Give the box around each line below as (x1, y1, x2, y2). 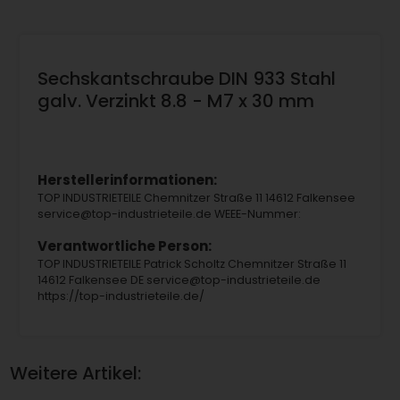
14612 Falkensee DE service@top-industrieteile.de (37, 272, 321, 288)
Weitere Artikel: (10, 361, 142, 387)
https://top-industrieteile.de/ (37, 288, 204, 304)
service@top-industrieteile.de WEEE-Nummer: (37, 206, 301, 222)
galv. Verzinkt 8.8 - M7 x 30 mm (37, 87, 314, 113)
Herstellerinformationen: (37, 171, 217, 190)
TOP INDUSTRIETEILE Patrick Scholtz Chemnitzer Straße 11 (37, 256, 346, 272)
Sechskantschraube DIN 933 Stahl (37, 65, 336, 91)
